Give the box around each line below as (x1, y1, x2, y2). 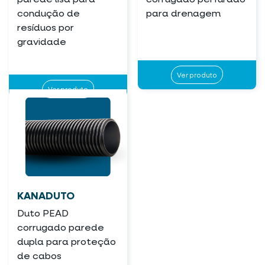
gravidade (17, 37, 66, 47)
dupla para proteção (17, 237, 116, 247)
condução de (17, 9, 80, 19)
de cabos (17, 251, 62, 261)
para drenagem (146, 9, 221, 19)
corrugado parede (17, 223, 104, 233)
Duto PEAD (17, 209, 69, 219)
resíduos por (17, 23, 74, 33)
